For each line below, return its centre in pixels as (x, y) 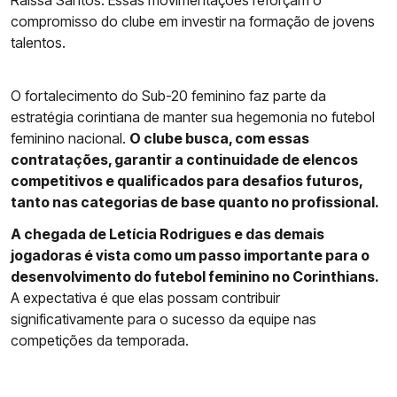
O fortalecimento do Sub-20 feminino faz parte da (168, 96)
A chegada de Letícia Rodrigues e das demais (167, 234)
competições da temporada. (100, 341)
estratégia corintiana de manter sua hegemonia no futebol (193, 117)
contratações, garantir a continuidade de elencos (184, 160)
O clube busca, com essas (219, 139)
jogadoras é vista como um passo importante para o (190, 256)
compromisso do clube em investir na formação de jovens (193, 22)
